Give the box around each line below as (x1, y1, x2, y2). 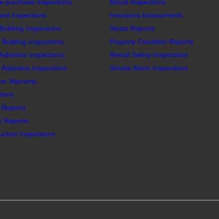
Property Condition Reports (109, 38, 194, 45)
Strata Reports (109, 24, 154, 32)
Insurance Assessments (109, 11, 183, 19)
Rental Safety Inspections (109, 51, 188, 59)
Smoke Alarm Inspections (109, 64, 188, 72)
